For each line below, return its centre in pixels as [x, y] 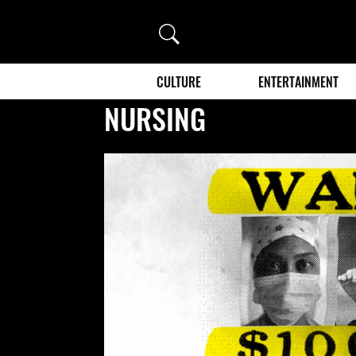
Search [179, 31]
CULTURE [179, 81]
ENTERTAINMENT [299, 81]
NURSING [155, 118]
